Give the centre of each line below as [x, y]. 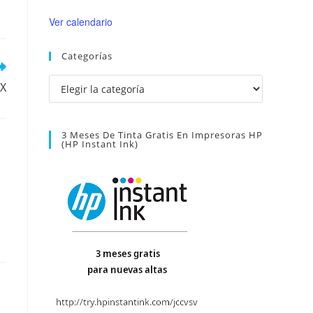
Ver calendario [81, 22]
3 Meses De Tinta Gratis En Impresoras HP [162, 135]
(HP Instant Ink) [100, 144]
